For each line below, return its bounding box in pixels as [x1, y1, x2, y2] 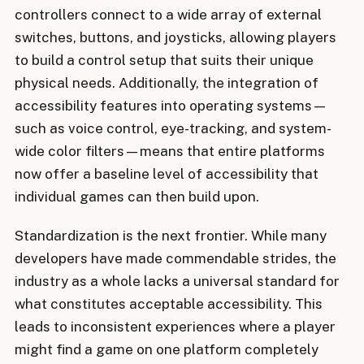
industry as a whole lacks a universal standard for [15, 273, 340, 290]
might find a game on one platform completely [15, 341, 318, 358]
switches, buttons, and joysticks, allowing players [15, 28, 336, 45]
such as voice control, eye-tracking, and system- [15, 119, 331, 136]
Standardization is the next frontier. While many [15, 227, 327, 245]
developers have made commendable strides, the [15, 250, 336, 267]
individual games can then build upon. [15, 188, 259, 205]
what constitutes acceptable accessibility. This [15, 296, 323, 313]
